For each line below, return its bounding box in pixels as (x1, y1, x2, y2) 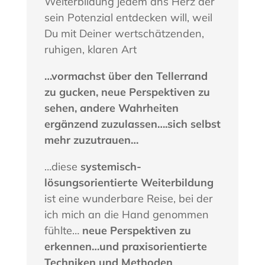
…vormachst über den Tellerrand (44, 69, 208, 83)
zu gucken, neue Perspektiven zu (44, 85, 210, 99)
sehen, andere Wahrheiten (44, 101, 179, 115)
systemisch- (80, 159, 141, 173)
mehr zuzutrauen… (44, 132, 138, 147)
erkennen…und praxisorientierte (44, 239, 207, 253)
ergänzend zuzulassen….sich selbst (44, 117, 221, 131)
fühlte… (44, 223, 82, 237)
